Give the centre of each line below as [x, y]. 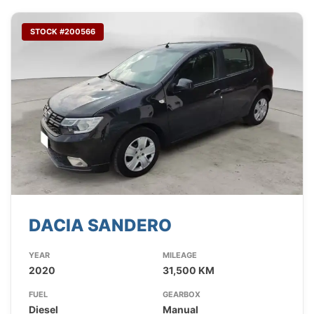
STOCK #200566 [63, 32]
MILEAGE [179, 255]
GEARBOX [181, 295]
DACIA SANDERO [100, 226]
